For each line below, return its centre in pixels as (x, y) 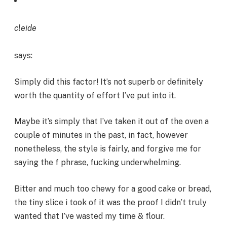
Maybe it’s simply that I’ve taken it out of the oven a (111, 122)
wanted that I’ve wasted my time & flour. (89, 216)
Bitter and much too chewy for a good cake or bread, (113, 188)
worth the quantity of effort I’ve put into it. (95, 95)
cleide (25, 28)
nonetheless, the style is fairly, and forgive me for (108, 149)
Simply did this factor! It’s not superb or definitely (109, 82)
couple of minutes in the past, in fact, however (101, 135)
